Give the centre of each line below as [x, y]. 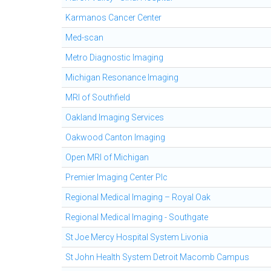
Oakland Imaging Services [115, 117]
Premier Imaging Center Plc [116, 177]
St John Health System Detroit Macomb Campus [157, 257]
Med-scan [84, 38]
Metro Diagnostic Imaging [114, 57]
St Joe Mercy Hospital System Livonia [137, 237]
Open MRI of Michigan [107, 157]
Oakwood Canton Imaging [115, 137]
